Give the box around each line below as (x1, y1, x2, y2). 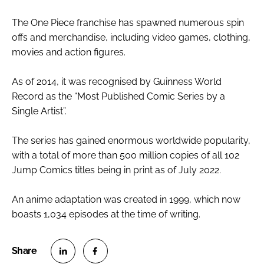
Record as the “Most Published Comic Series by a (12, 90, 225, 102)
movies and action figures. (12, 46, 126, 58)
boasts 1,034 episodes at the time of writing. (12, 208, 200, 220)
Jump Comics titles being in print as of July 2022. (12, 164, 221, 176)
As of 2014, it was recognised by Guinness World (12, 75, 222, 87)
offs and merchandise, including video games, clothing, (12, 31, 250, 43)
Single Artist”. (12, 105, 67, 117)
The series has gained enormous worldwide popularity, (12, 134, 250, 146)
